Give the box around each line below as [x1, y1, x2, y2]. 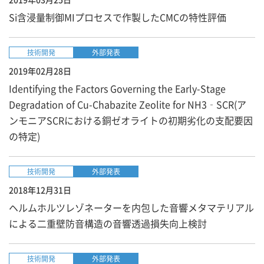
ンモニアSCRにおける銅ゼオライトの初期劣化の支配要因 [9, 113, 253, 127]
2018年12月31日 [9, 184, 71, 196]
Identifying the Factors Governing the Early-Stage [9, 81, 226, 95]
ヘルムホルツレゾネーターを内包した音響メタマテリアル [9, 200, 254, 214]
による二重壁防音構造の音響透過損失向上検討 [9, 216, 207, 230]
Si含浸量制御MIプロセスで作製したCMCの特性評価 [9, 10, 226, 24]
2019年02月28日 [9, 65, 71, 77]
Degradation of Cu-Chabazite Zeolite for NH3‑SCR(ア [9, 97, 246, 111]
